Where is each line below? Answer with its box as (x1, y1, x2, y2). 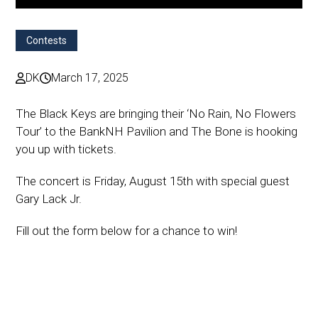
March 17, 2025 (51, 70, 129, 84)
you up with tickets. (16, 141, 117, 156)
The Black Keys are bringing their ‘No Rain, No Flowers (16, 106, 297, 121)
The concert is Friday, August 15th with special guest (16, 173, 290, 188)
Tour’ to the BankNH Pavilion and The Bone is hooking (16, 124, 298, 138)
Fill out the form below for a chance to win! (16, 223, 238, 238)
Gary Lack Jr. (16, 191, 82, 206)
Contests (26, 34, 67, 46)
